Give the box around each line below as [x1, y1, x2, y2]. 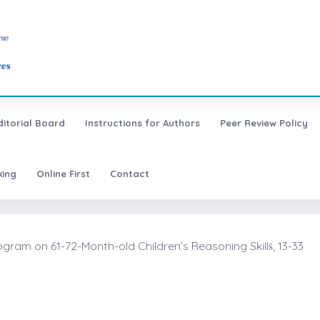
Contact [109, 167, 149, 179]
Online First [36, 167, 90, 179]
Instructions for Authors [84, 116, 200, 129]
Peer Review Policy [219, 116, 308, 129]
